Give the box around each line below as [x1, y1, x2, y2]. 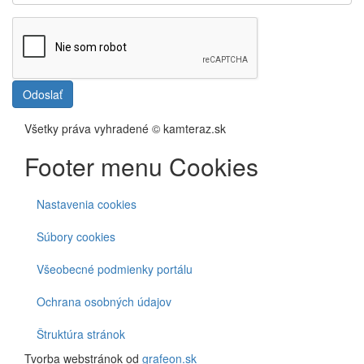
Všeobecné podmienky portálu [37, 260, 193, 277]
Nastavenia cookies [37, 195, 136, 212]
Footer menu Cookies [24, 148, 258, 184]
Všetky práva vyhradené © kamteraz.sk [24, 119, 226, 136]
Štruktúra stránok [37, 325, 125, 342]
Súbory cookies [37, 227, 115, 245]
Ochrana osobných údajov [37, 292, 171, 310]
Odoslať [23, 85, 63, 102]
